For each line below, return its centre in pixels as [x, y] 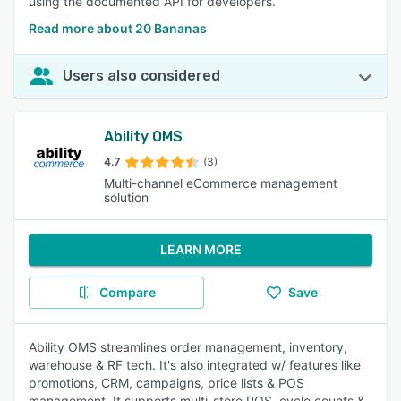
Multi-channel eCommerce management [221, 183]
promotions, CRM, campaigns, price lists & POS [166, 383]
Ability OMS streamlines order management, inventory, [188, 347]
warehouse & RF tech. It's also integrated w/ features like [195, 365]
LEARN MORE [200, 249]
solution [127, 197]
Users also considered [141, 76]
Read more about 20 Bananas [118, 28]
